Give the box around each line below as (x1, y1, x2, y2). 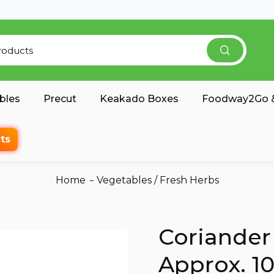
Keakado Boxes (99, 93, 179, 105)
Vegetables (96, 174, 152, 186)
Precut (43, 93, 76, 105)
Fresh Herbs (159, 174, 219, 186)
